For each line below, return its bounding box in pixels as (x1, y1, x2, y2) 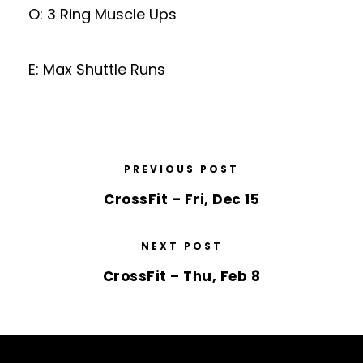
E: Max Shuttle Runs (28, 59, 165, 79)
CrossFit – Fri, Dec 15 (104, 190, 259, 209)
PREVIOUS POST (124, 162, 239, 176)
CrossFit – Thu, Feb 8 (102, 267, 261, 286)
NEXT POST (140, 239, 223, 253)
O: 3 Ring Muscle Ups (28, 4, 177, 24)
